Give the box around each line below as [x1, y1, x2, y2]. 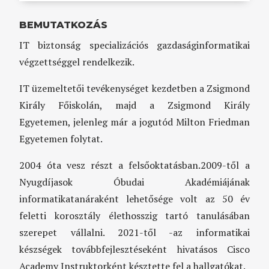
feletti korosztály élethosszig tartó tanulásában [19, 208, 250, 222]
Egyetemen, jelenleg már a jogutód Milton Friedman [19, 115, 250, 128]
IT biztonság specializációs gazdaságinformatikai [19, 38, 250, 52]
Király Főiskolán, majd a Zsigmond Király [19, 98, 250, 112]
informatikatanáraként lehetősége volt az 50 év [19, 192, 250, 205]
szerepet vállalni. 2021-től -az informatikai [19, 225, 250, 239]
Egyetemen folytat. [19, 131, 103, 145]
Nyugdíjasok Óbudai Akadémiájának [19, 175, 250, 189]
